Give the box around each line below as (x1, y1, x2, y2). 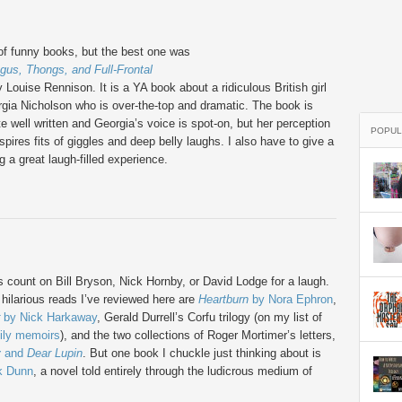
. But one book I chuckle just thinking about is (83, 346, 321, 360)
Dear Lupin (27, 346, 83, 360)
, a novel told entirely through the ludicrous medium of (33, 364, 312, 378)
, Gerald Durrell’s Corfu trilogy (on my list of (97, 310, 322, 324)
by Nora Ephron (249, 293, 333, 306)
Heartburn (198, 293, 249, 306)
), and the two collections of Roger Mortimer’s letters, (60, 328, 336, 342)
